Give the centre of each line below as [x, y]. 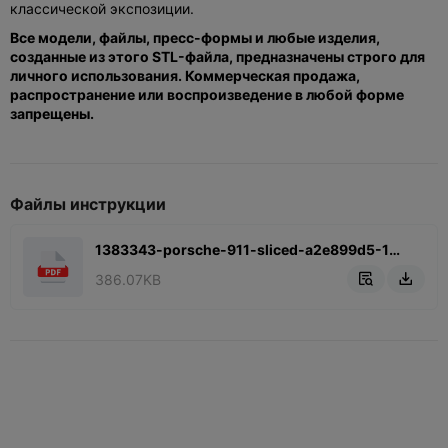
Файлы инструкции [88, 203]
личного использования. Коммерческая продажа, [185, 75]
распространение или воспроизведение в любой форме [207, 94]
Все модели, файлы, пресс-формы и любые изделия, [195, 37]
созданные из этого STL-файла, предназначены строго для [217, 56]
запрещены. [52, 113]
